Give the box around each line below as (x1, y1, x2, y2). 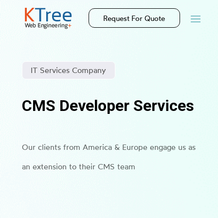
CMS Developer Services (21, 96, 194, 115)
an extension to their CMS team (21, 162, 135, 171)
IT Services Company (31, 65, 107, 75)
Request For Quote (103, 13, 165, 23)
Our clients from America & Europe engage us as (21, 142, 196, 152)
